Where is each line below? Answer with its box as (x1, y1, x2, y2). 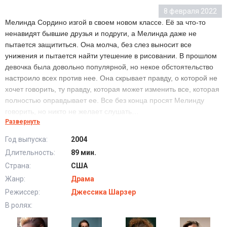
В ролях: (5, 201, 32, 210)
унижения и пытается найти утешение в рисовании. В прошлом (5, 52, 217, 60)
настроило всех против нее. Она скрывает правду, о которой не (5, 74, 217, 83)
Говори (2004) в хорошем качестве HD (32, 139, 195, 149)
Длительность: (5, 148, 55, 157)
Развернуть (5, 118, 40, 126)
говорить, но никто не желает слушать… (5, 107, 139, 116)
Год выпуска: (5, 135, 48, 144)
